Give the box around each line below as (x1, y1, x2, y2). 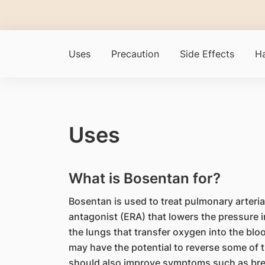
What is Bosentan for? (68, 170, 221, 187)
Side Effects (179, 48, 234, 60)
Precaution (111, 48, 159, 60)
